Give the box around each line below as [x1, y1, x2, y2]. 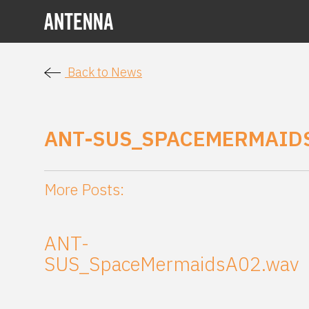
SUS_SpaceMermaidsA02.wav [44, 251, 299, 277]
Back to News [65, 64, 142, 80]
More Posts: [44, 179, 124, 200]
